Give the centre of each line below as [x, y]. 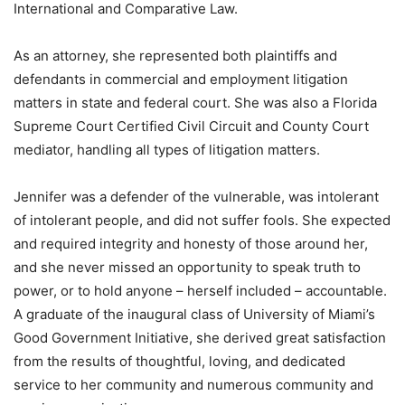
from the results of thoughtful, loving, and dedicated [179, 361]
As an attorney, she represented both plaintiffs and [175, 55]
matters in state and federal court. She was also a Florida [195, 102]
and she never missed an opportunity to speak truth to [187, 267]
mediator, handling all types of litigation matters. [167, 149]
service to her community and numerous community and [193, 384]
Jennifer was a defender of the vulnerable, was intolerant [196, 196]
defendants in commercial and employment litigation [181, 79]
